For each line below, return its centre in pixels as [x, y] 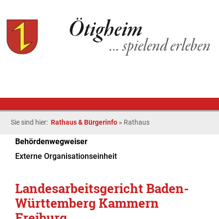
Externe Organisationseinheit [66, 156]
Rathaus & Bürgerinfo [84, 122]
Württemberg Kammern [87, 203]
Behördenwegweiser [52, 142]
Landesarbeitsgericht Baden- [102, 188]
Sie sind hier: [31, 122]
